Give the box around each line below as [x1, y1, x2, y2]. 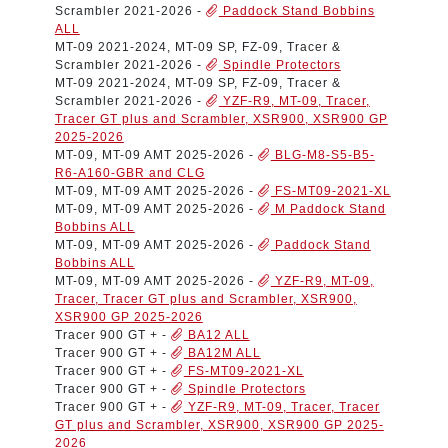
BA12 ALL [183, 327, 250, 342]
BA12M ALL [183, 345, 261, 360]
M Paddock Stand [270, 201, 386, 216]
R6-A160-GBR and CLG [54, 165, 205, 180]
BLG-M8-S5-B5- [270, 147, 375, 162]
